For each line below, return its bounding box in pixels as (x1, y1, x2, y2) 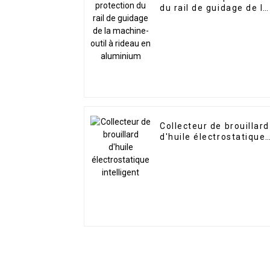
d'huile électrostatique (160, 132, 266, 142)
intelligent (160, 143, 207, 153)
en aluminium (160, 25, 223, 35)
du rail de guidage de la (160, 3, 269, 13)
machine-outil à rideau (160, 14, 265, 24)
